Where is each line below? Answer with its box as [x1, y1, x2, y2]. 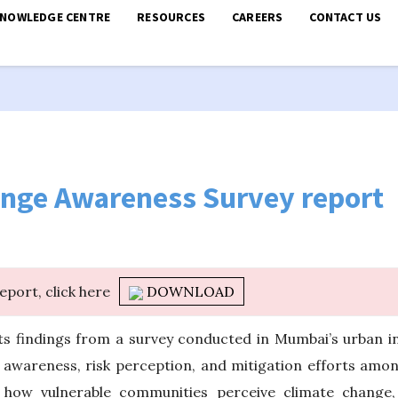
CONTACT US [309, 9, 382, 25]
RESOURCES [137, 9, 206, 25]
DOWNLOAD [143, 283, 235, 300]
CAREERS [232, 9, 283, 25]
